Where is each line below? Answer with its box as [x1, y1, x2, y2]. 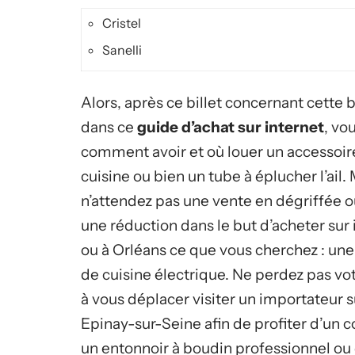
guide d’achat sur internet [137, 118, 324, 136]
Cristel [102, 15, 141, 31]
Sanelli [102, 42, 142, 58]
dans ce [81, 118, 137, 136]
